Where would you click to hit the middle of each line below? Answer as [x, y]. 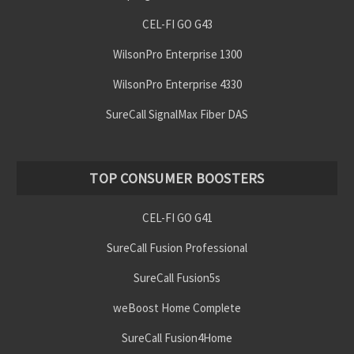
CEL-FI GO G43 [177, 24]
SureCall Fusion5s [177, 278]
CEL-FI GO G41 [177, 218]
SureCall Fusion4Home [177, 338]
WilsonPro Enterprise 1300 [177, 54]
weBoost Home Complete [177, 308]
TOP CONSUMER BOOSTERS [177, 179]
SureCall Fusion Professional [177, 248]
